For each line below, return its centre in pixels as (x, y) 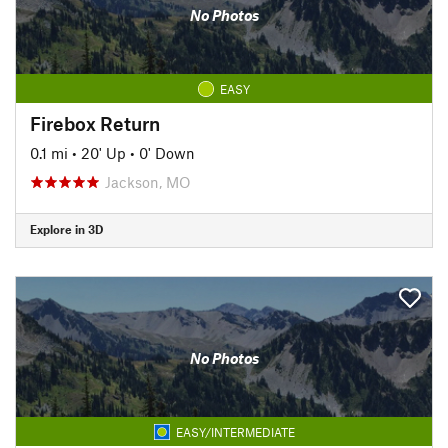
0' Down (167, 152)
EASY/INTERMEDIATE (235, 431)
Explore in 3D (66, 229)
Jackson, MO (148, 181)
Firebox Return (95, 123)
